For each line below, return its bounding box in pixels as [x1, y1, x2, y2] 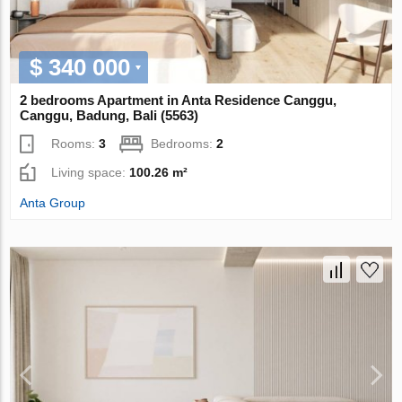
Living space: [51, 164, 130, 179]
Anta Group [20, 195, 86, 210]
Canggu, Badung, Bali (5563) [20, 107, 199, 123]
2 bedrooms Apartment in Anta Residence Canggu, [20, 92, 337, 108]
